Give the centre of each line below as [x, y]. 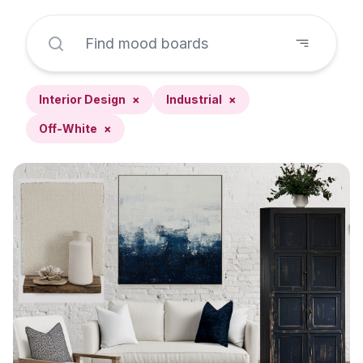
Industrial [194, 99]
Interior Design [82, 99]
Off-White [68, 128]
